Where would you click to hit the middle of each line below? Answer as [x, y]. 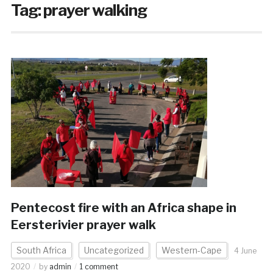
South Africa [41, 250]
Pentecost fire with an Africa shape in [123, 207]
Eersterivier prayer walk [83, 225]
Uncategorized [114, 250]
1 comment [99, 266]
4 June [245, 250]
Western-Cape [191, 250]
